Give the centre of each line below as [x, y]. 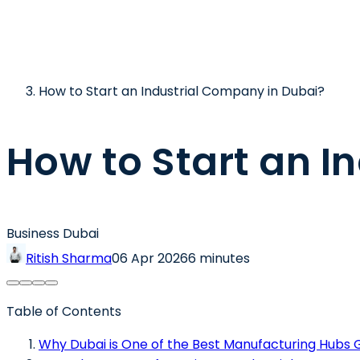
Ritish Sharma [69, 258]
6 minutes [219, 258]
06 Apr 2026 [150, 258]
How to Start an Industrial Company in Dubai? [182, 91]
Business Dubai [53, 233]
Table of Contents [64, 311]
